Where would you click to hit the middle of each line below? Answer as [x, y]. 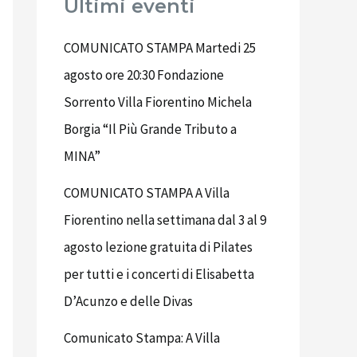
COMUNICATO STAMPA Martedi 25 [160, 47]
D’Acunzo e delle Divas [128, 301]
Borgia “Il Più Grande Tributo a [150, 129]
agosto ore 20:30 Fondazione [144, 75]
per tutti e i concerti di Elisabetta [159, 274]
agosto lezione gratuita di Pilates [158, 247]
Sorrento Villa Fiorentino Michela [158, 102]
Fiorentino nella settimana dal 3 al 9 [165, 220]
